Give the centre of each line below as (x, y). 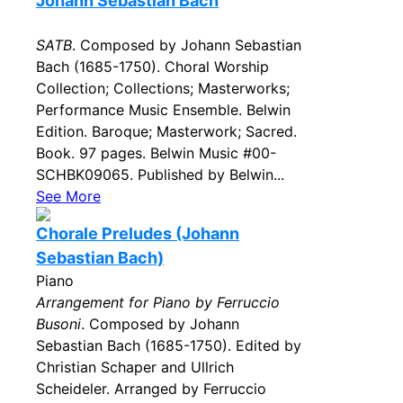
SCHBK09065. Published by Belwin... (160, 175)
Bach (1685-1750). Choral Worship (152, 67)
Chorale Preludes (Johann (138, 233)
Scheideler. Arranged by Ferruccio (151, 389)
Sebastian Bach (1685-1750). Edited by (169, 345)
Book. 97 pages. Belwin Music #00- (156, 153)
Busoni (58, 324)
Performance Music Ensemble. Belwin (163, 110)
